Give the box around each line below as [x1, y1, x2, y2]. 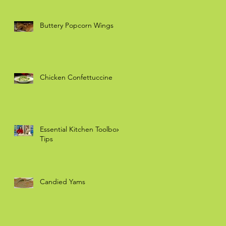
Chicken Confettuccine [40, 72, 112, 82]
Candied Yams [40, 177, 85, 186]
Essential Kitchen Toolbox [40, 124, 120, 134]
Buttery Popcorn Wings [40, 20, 114, 30]
